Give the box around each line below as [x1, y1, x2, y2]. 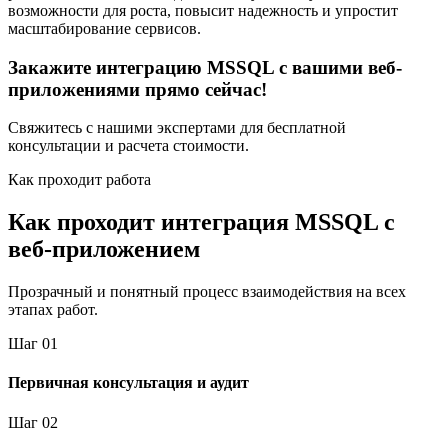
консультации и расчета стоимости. [8, 137, 249, 155]
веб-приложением [8, 236, 200, 263]
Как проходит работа [8, 171, 151, 189]
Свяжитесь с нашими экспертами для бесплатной [8, 119, 346, 137]
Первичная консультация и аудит [8, 374, 249, 392]
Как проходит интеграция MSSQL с [8, 209, 395, 236]
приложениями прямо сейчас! [8, 78, 267, 100]
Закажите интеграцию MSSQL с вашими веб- [8, 56, 402, 78]
